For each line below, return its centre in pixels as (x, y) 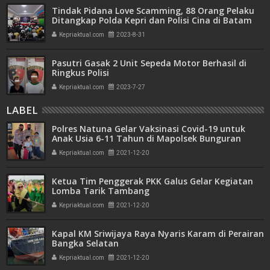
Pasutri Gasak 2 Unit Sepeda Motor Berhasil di (149, 63)
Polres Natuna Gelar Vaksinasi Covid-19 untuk (149, 128)
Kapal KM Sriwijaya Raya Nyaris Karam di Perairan (158, 233)
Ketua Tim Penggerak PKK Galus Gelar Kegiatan (152, 181)
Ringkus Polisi (80, 72)
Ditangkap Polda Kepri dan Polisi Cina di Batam (152, 20)
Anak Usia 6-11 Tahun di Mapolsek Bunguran (146, 138)
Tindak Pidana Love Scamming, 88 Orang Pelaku (153, 10)
